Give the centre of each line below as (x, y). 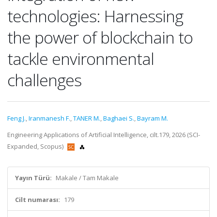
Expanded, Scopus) (36, 146)
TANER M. (87, 118)
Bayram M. (153, 118)
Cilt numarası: (38, 200)
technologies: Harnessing (95, 16)
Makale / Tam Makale (87, 178)
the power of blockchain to (100, 37)
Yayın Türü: (33, 178)
